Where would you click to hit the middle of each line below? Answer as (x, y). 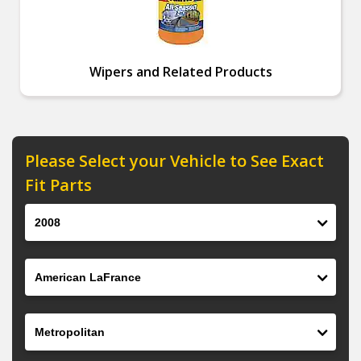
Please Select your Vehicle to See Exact (174, 161)
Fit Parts (58, 185)
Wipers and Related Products (180, 71)
